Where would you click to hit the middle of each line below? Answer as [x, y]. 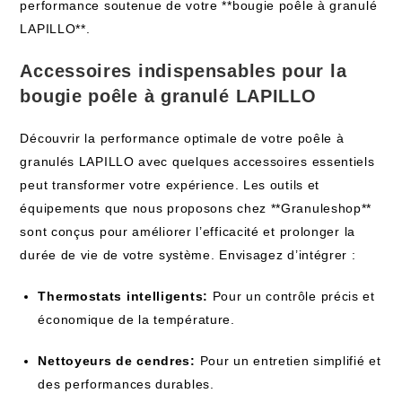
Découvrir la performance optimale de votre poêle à [182, 138]
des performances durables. [126, 384]
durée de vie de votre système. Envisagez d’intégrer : [188, 255]
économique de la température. [136, 319]
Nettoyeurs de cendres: [117, 361]
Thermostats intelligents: [123, 296]
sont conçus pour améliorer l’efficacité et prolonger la [188, 232]
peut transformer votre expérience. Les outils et [170, 185]
